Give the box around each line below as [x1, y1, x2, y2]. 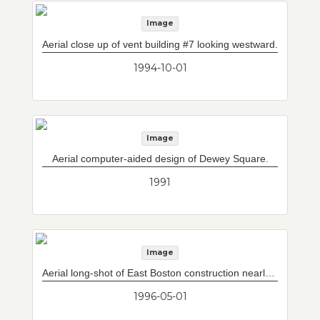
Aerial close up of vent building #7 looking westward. [42, 38, 278, 50]
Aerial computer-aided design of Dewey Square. [51, 152, 269, 164]
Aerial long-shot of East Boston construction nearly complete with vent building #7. [265, 266, 275, 279]
